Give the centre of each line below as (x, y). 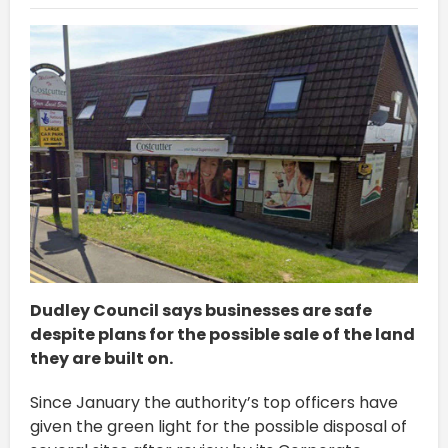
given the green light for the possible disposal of (218, 427)
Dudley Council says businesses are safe (201, 311)
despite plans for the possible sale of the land (222, 335)
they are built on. (101, 359)
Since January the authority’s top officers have (214, 403)
